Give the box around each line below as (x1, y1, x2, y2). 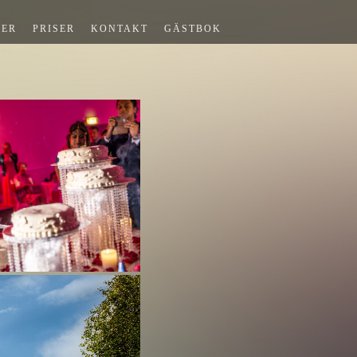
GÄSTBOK (164, 23, 222, 34)
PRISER (33, 23, 75, 34)
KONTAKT (91, 23, 148, 34)
